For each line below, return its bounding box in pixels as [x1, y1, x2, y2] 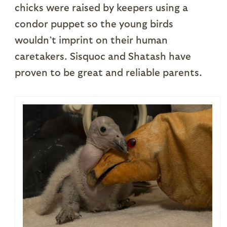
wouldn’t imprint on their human [14, 33, 168, 46]
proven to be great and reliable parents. [14, 65, 202, 78]
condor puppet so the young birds [14, 17, 173, 29]
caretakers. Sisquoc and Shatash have [14, 49, 191, 62]
